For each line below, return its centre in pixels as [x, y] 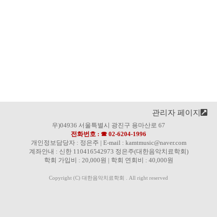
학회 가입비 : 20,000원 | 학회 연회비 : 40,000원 [108, 160]
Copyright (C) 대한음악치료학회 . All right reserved [108, 178]
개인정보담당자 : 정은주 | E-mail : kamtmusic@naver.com [108, 143]
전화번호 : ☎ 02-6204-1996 [108, 134]
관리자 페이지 [176, 113]
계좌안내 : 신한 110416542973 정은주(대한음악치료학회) [108, 151]
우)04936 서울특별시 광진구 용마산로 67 [108, 125]
